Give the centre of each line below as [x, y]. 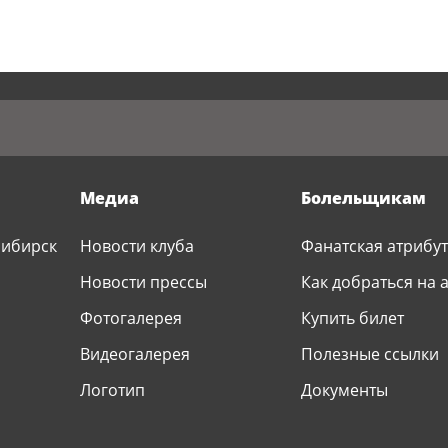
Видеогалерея [135, 354]
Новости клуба [137, 246]
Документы [344, 390]
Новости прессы [144, 282]
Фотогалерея [131, 318]
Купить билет [352, 318]
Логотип [113, 390]
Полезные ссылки [369, 354]
